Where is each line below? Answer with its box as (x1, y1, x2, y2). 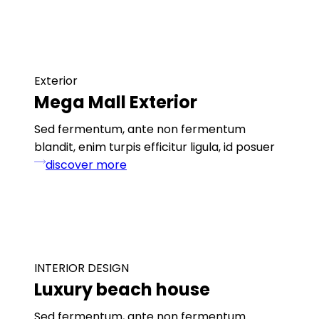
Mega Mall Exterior (34, 90, 197, 114)
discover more (46, 156, 127, 173)
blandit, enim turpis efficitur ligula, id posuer (34, 138, 275, 155)
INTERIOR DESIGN (34, 259, 129, 276)
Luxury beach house (34, 277, 210, 301)
